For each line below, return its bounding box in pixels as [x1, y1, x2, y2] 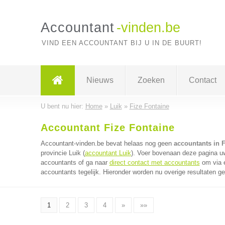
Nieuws [86, 76, 114, 84]
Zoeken [137, 76, 165, 84]
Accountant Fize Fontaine [40, 122, 175, 133]
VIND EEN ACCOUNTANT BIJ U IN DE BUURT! [41, 39, 202, 47]
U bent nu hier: [40, 102, 85, 110]
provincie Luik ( [40, 149, 85, 157]
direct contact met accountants [109, 159, 200, 166]
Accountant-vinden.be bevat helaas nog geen [40, 140, 174, 147]
